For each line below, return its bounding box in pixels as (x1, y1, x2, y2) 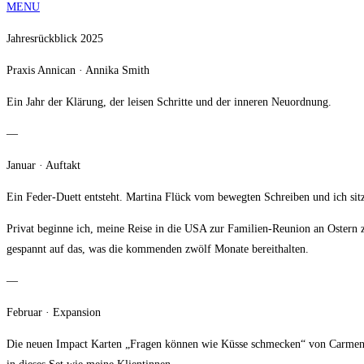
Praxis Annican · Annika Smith (6, 64, 149, 77)
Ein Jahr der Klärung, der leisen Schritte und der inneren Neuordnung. (6, 96, 331, 109)
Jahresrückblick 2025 (6, 32, 103, 45)
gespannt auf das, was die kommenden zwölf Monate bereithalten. (6, 243, 309, 256)
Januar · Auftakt (6, 159, 80, 172)
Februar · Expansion (6, 306, 101, 319)
